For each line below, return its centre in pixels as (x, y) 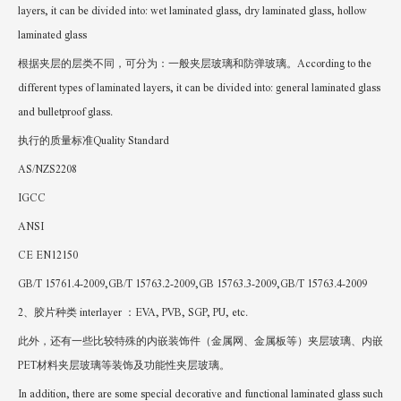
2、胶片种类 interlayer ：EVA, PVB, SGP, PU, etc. (133, 312)
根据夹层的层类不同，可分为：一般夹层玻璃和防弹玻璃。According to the (195, 63)
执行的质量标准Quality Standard (94, 140)
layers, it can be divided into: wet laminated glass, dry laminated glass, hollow (192, 10)
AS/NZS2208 (47, 169)
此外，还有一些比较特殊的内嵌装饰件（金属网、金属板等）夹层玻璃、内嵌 (200, 341)
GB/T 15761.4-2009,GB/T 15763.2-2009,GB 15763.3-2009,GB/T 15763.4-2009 (192, 283)
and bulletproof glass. (65, 111)
